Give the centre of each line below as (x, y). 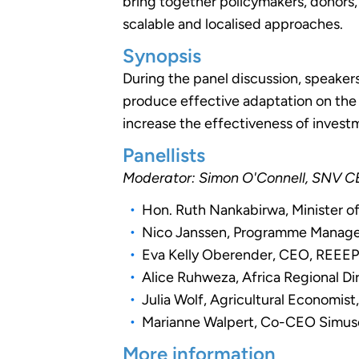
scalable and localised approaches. (233, 24)
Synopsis (162, 55)
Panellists (164, 155)
